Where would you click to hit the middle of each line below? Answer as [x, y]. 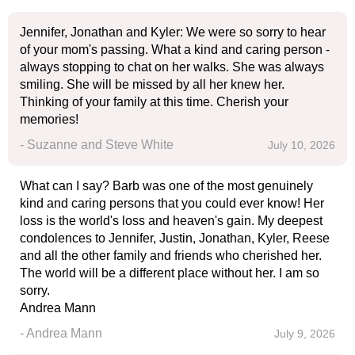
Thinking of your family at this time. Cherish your [154, 102]
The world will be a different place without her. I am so [170, 273]
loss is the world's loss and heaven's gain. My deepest [171, 221]
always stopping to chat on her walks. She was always [172, 67]
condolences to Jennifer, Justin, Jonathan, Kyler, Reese [175, 238]
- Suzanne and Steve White [97, 145]
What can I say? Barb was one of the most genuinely [166, 186]
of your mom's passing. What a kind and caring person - [175, 50]
